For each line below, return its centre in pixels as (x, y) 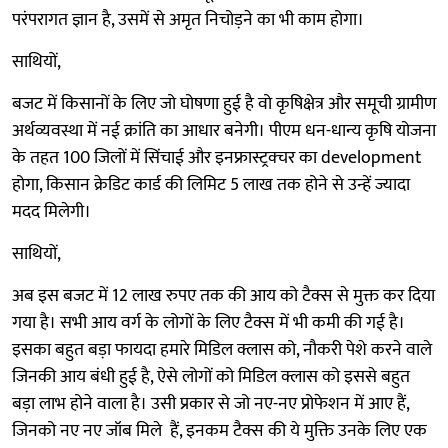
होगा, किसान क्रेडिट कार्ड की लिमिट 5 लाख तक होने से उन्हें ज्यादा (211, 185)
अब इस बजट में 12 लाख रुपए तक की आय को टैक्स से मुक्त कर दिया (223, 296)
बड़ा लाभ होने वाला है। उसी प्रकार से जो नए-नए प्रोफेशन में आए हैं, (210, 404)
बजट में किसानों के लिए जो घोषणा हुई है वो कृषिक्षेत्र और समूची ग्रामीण (224, 104)
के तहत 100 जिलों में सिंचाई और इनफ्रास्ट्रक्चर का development (217, 158)
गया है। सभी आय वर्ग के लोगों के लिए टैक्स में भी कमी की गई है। (208, 323)
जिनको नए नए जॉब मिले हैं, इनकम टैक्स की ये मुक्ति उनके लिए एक (219, 431)
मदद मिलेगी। (51, 212)
